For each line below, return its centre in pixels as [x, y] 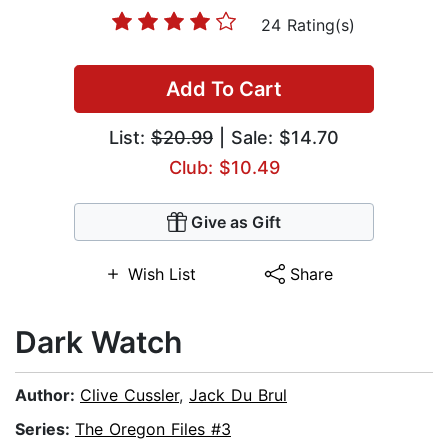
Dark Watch [98, 342]
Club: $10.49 [224, 168]
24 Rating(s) [308, 25]
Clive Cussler [129, 395]
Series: [45, 429]
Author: [47, 395]
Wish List [161, 274]
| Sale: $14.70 [276, 138]
